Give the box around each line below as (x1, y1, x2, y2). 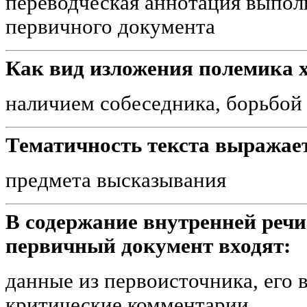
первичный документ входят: (5, 234, 291, 258)
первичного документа (5, 14, 215, 38)
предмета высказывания (5, 168, 226, 192)
